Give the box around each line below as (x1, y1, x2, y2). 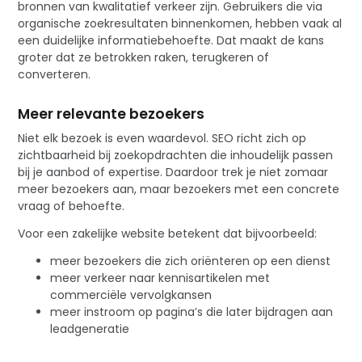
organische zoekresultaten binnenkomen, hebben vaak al (18, 15, 343, 32)
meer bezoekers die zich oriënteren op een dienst (50, 253, 331, 270)
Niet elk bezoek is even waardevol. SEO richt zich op (18, 130, 307, 147)
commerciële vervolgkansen (50, 287, 213, 304)
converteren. (18, 66, 91, 83)
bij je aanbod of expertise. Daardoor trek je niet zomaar (18, 164, 329, 181)
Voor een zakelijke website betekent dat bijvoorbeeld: (18, 225, 318, 242)
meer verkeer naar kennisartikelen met (50, 270, 271, 287)
